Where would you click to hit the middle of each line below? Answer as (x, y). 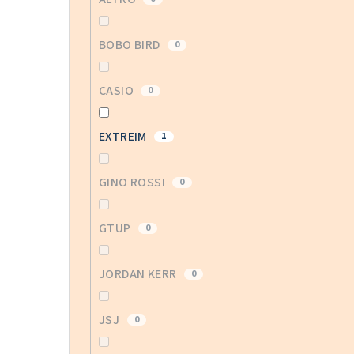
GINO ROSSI (134, 183)
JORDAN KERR (139, 275)
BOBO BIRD (131, 45)
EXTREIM (124, 137)
